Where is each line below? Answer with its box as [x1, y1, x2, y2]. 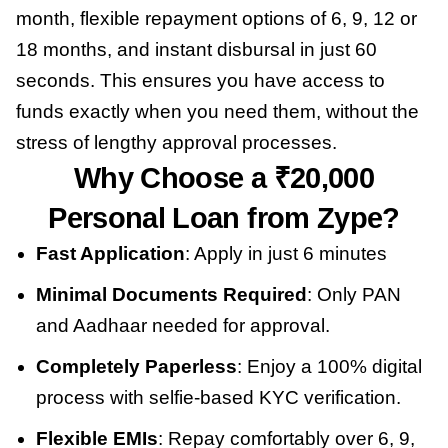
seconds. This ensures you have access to [16, 70, 385, 92]
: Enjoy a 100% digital [237, 356, 422, 378]
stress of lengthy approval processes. [16, 132, 337, 154]
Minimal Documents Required [36, 284, 307, 306]
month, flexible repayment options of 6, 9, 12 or [16, 8, 417, 30]
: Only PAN [307, 284, 401, 306]
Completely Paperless [36, 356, 237, 378]
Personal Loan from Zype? [48, 202, 400, 235]
